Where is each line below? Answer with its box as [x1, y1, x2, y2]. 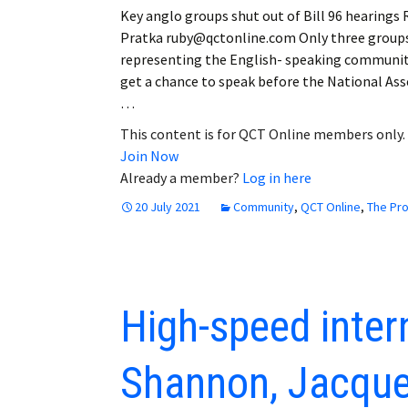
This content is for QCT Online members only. [120, 124, 405, 143]
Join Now [120, 146, 178, 165]
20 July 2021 [135, 198, 200, 215]
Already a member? [120, 168, 242, 187]
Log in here [242, 168, 311, 187]
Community [233, 198, 294, 215]
